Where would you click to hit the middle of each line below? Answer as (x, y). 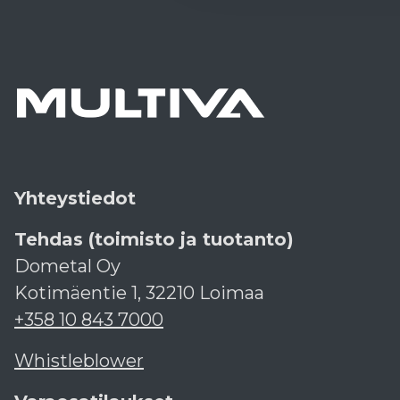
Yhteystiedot (75, 199)
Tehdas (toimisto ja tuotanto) (154, 240)
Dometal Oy (67, 267)
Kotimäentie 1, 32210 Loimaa (139, 293)
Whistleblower (79, 361)
